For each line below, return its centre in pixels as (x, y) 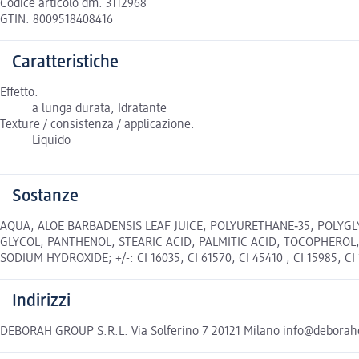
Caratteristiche (65, 62)
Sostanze (45, 196)
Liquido (51, 141)
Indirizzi (41, 301)
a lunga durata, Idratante (99, 109)
